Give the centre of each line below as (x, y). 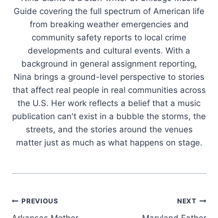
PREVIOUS (40, 201)
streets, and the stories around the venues (109, 129)
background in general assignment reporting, (109, 64)
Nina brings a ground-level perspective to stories (109, 77)
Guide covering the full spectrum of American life (109, 11)
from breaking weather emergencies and (109, 24)
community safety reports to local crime (109, 37)
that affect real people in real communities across (109, 90)
